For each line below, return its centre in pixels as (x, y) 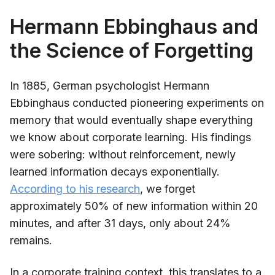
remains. (31, 240)
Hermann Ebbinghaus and (134, 26)
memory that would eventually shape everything (131, 120)
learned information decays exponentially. (115, 171)
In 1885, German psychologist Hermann (110, 85)
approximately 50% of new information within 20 (134, 206)
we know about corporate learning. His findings (130, 137)
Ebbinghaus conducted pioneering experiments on (137, 103)
